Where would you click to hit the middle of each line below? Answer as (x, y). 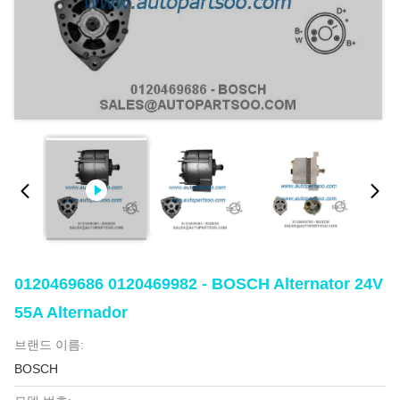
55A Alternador (71, 312)
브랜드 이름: (49, 345)
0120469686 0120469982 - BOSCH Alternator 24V (199, 284)
